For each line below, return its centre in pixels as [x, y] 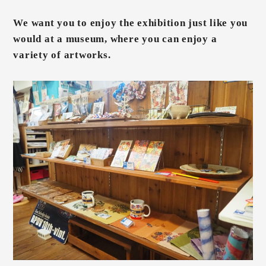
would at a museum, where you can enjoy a [115, 39]
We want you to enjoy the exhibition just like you [131, 23]
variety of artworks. [62, 55]
